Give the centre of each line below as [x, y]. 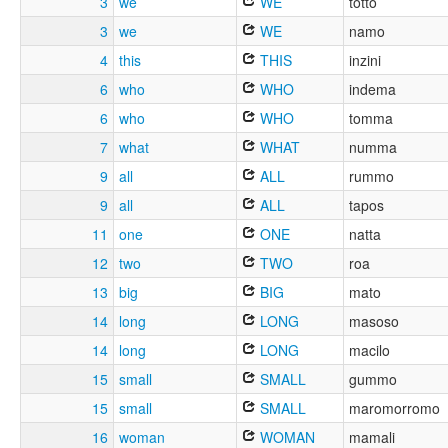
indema [372, 89]
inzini [365, 60]
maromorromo [394, 408]
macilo [369, 350]
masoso [374, 321]
